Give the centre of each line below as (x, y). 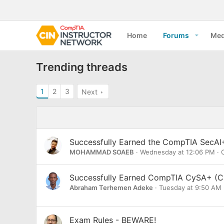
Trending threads (82, 67)
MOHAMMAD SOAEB (102, 152)
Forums (176, 35)
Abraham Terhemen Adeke (111, 187)
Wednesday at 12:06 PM (177, 152)
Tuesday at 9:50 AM (190, 187)
